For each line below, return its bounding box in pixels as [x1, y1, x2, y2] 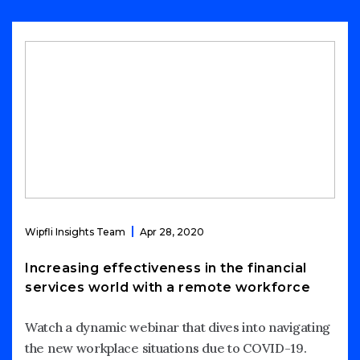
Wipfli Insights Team [25, 225, 125, 238]
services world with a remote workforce [25, 279, 310, 295]
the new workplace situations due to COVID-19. [25, 339, 307, 356]
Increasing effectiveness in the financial [25, 260, 307, 276]
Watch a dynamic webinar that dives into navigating [25, 318, 331, 335]
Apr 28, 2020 [140, 225, 204, 238]
